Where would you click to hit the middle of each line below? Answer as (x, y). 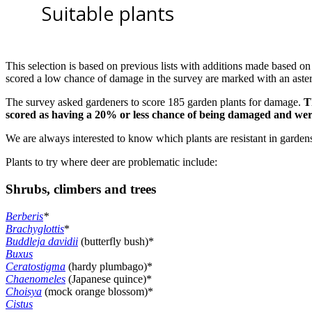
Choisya (24, 291)
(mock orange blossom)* (97, 291)
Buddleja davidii (42, 241)
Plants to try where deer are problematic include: (111, 162)
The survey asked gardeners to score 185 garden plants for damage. (155, 102)
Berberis (24, 216)
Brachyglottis (35, 228)
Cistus (19, 304)
